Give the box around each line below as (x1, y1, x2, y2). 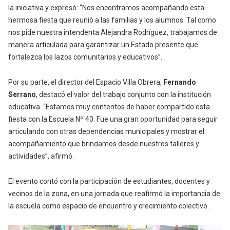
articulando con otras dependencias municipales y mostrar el (8, 127, 204, 136)
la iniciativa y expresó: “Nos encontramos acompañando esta (8, 4, 204, 12)
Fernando (163, 78, 196, 87)
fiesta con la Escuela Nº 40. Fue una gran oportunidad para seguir (8, 115, 218, 124)
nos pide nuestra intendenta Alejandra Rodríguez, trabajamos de (8, 28, 217, 37)
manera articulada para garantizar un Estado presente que (8, 41, 198, 49)
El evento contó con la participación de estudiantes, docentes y (8, 177, 210, 186)
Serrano (8, 90, 36, 99)
